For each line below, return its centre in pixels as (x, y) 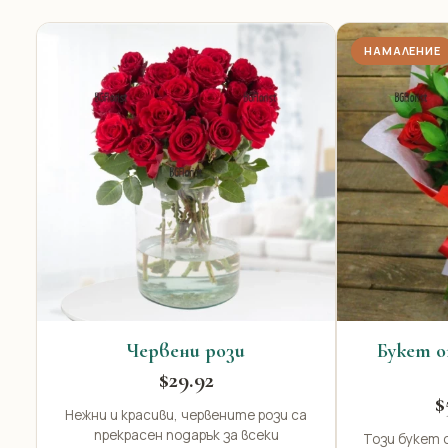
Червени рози (186, 351)
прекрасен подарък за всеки (186, 435)
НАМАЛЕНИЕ (402, 50)
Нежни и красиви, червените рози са (186, 415)
